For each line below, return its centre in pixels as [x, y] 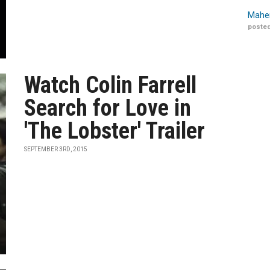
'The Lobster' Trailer [115, 131]
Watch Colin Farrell [111, 85]
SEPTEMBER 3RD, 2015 [56, 149]
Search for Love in [108, 108]
